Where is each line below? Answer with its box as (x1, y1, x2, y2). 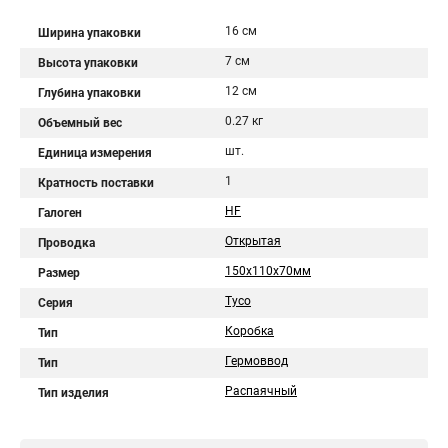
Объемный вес (38, 116, 122, 130)
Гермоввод (225, 354, 288, 368)
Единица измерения (38, 146, 152, 160)
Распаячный (225, 384, 297, 398)
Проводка (38, 236, 95, 250)
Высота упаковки (38, 56, 138, 70)
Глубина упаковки (38, 86, 141, 100)
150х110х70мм (225, 264, 311, 278)
